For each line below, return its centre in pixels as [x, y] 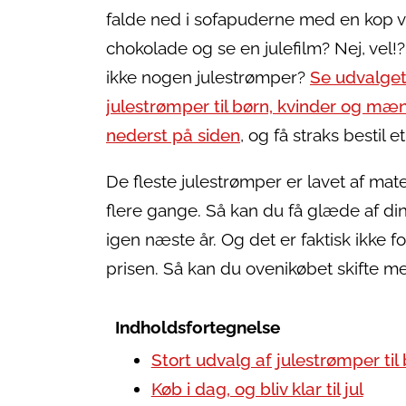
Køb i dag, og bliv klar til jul [257, 389]
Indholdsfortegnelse [197, 327]
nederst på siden [173, 135]
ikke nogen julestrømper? [208, 77]
